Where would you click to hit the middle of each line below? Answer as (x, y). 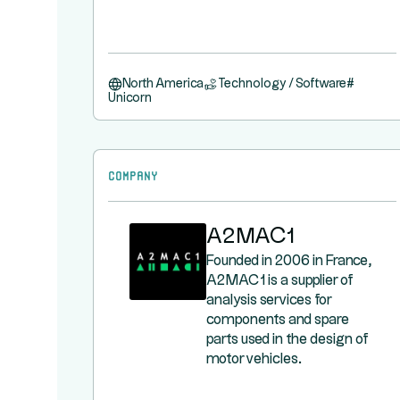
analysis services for (269, 300)
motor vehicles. (254, 359)
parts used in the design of (287, 340)
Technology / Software (282, 84)
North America (163, 84)
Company (133, 174)
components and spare (278, 320)
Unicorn (130, 98)
